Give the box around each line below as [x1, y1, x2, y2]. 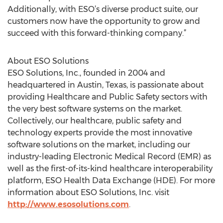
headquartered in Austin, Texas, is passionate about [7, 80, 204, 90]
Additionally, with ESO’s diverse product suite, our [7, 4, 198, 14]
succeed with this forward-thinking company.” [7, 28, 186, 38]
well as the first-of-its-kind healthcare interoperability [7, 164, 213, 173]
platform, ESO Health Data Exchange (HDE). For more [7, 176, 215, 185]
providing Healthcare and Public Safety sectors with [7, 92, 208, 102]
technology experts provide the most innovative [7, 128, 192, 137]
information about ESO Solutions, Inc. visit [7, 188, 169, 197]
